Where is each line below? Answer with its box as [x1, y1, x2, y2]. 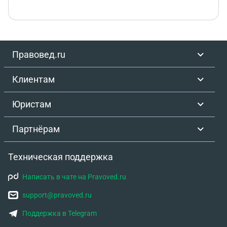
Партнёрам [12, 124, 60, 134]
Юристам [12, 99, 51, 109]
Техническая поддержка [8, 152, 113, 162]
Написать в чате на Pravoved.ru [22, 173, 126, 181]
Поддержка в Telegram [22, 209, 97, 217]
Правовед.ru [12, 49, 65, 60]
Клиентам [12, 74, 55, 85]
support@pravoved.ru [22, 191, 92, 199]
